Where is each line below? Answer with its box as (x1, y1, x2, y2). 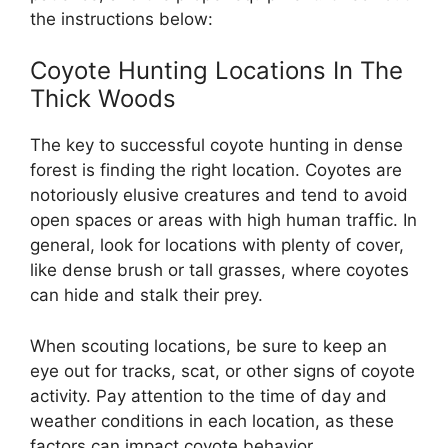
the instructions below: (30, 8, 213, 29)
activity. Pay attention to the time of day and (30, 385, 387, 406)
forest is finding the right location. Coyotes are (30, 160, 402, 181)
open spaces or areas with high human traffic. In (30, 210, 417, 231)
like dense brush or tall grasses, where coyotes (30, 260, 409, 281)
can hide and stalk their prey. (30, 285, 263, 306)
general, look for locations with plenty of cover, (30, 235, 404, 256)
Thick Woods (30, 84, 176, 114)
